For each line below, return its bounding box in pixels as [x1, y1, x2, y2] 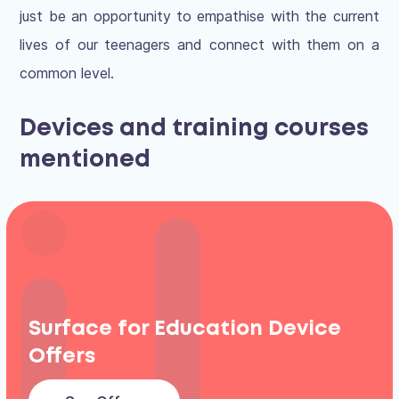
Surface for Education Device [28, 319, 342, 338]
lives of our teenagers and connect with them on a [20, 36, 379, 54]
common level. [20, 64, 115, 83]
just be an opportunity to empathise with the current [20, 7, 379, 26]
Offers [28, 346, 96, 366]
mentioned [20, 150, 151, 172]
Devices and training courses [20, 118, 370, 141]
